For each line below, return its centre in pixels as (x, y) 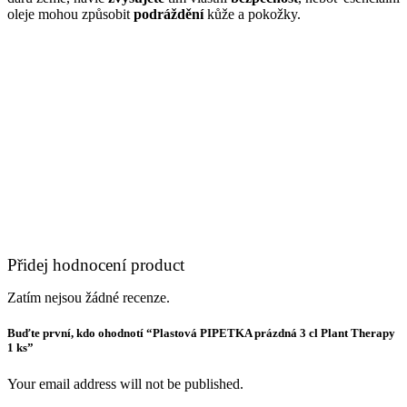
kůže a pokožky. (252, 15)
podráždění (169, 15)
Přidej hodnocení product (96, 265)
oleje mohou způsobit (70, 15)
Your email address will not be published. (125, 383)
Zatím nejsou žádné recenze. (89, 298)
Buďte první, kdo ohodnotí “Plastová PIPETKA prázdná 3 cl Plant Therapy (201, 333)
